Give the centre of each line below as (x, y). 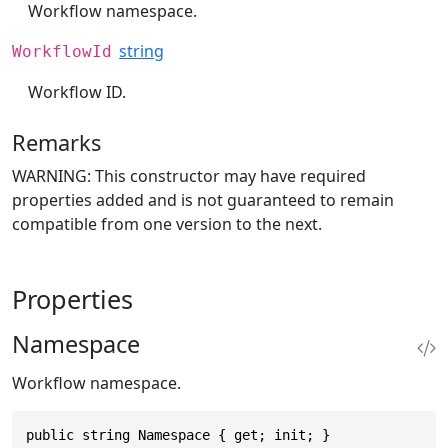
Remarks (56, 142)
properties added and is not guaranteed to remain (203, 199)
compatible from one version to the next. (167, 223)
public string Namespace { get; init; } (178, 434)
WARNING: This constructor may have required (189, 175)
